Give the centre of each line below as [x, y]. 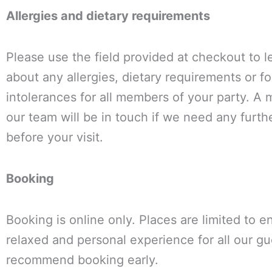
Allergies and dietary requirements [108, 16]
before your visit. [55, 137]
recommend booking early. [82, 260]
